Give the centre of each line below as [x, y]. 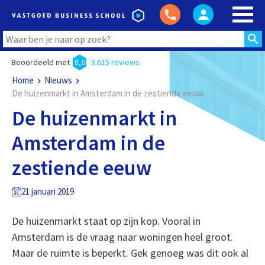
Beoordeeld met [40, 62]
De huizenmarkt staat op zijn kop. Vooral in [106, 221]
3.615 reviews [115, 62]
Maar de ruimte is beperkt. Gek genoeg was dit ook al [130, 253]
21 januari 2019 [47, 191]
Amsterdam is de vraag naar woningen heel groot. [122, 237]
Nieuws [58, 80]
